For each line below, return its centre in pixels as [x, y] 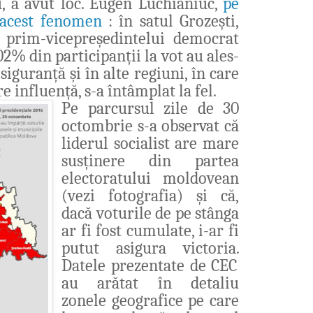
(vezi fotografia [119, 195]
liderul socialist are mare [150, 143]
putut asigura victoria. [150, 248]
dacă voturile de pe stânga [150, 213]
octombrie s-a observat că [150, 125]
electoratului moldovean [150, 178]
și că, [218, 195]
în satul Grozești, [179, 21]
